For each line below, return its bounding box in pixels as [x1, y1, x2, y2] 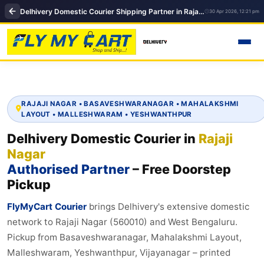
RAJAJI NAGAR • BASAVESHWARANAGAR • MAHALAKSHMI [21, 99, 239, 108]
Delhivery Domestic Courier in [7, 130, 199, 146]
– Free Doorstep [130, 161, 231, 177]
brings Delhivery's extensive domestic [87, 200, 249, 212]
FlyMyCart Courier [7, 200, 87, 212]
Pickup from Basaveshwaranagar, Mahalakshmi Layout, [7, 231, 242, 243]
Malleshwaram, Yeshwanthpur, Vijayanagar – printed [7, 246, 230, 258]
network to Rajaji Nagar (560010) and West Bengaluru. [7, 216, 237, 227]
